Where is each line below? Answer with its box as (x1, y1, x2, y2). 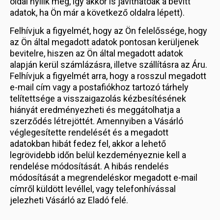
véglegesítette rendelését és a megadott (10, 127, 168, 137)
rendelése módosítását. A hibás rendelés (10, 161, 169, 171)
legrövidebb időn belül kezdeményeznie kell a (10, 150, 186, 160)
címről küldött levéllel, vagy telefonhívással (10, 184, 176, 194)
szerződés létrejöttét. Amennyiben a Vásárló (10, 116, 183, 126)
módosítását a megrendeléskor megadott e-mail (10, 172, 197, 183)
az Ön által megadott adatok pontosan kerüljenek (10, 37, 199, 47)
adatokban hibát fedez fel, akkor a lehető (10, 138, 166, 149)
